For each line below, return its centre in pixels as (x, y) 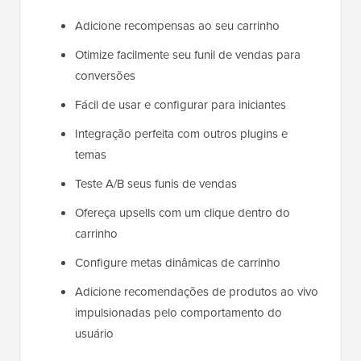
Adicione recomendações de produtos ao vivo (197, 292)
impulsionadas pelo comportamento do (178, 313)
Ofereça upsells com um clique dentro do (183, 213)
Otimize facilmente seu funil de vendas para (188, 55)
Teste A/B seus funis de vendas (156, 184)
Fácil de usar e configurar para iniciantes (180, 105)
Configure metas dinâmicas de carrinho (178, 263)
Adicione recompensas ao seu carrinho (177, 26)
